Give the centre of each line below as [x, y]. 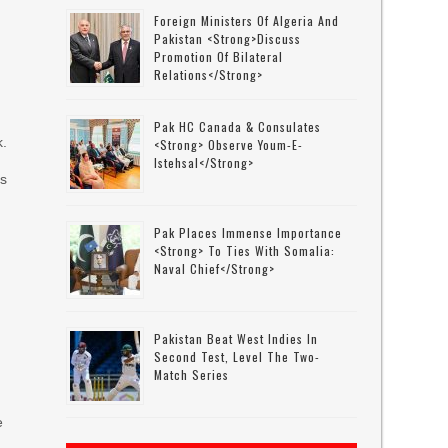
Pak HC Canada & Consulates [238, 126]
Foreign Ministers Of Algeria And [247, 20]
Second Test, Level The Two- [237, 356]
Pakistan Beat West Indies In [236, 338]
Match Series [192, 374]
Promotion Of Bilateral [219, 56]
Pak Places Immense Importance [248, 232]
